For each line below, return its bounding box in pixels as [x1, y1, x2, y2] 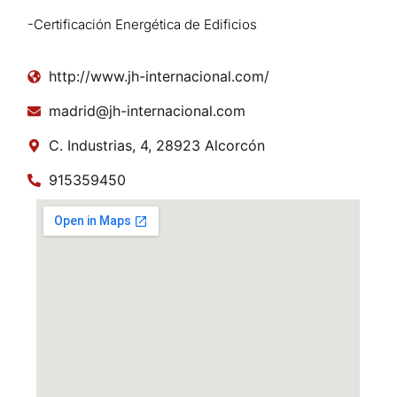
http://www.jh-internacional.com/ [49, 67, 270, 86]
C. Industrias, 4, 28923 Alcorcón [49, 136, 266, 155]
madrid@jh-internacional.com [49, 102, 246, 121]
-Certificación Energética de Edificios [27, 16, 258, 34]
